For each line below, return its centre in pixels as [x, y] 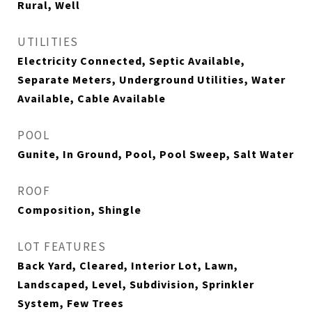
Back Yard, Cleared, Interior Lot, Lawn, [128, 265]
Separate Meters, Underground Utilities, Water [151, 79]
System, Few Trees [71, 303]
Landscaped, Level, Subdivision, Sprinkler [136, 284]
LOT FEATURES [62, 247]
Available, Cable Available [92, 98]
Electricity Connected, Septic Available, [131, 61]
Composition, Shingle [79, 210]
